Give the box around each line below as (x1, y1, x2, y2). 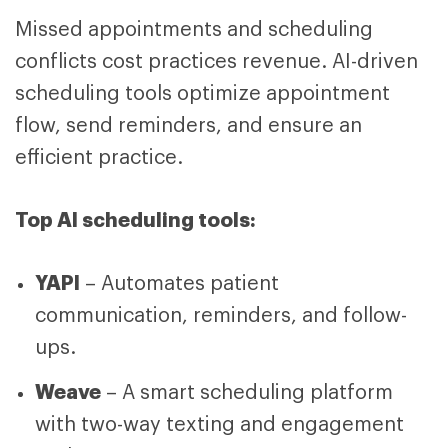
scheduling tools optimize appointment (15, 84, 390, 105)
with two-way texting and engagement (35, 415, 404, 436)
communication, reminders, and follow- (35, 306, 407, 327)
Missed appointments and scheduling (15, 20, 373, 41)
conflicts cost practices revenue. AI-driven (15, 52, 418, 73)
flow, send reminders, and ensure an (15, 116, 362, 137)
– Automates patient (80, 274, 279, 295)
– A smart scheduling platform (101, 383, 393, 404)
